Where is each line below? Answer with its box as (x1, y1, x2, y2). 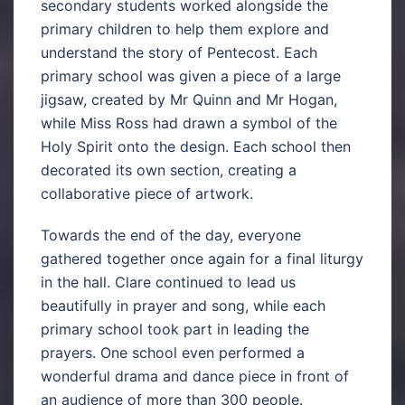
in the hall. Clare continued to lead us (41, 272, 296, 291)
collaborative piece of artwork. (41, 184, 253, 202)
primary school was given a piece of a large (41, 66, 341, 85)
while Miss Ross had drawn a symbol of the (41, 113, 337, 132)
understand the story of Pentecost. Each (41, 42, 317, 61)
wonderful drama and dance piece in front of (41, 366, 349, 385)
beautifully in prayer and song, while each (41, 296, 325, 315)
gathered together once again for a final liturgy (41, 249, 363, 268)
